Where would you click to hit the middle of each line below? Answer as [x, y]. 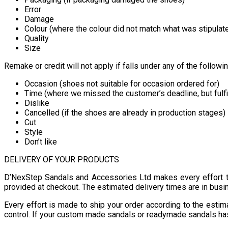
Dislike [37, 103]
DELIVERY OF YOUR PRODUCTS [62, 159]
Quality [37, 38]
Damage [39, 19]
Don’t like [41, 141]
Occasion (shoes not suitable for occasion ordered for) [122, 83]
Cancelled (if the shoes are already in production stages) [125, 112]
